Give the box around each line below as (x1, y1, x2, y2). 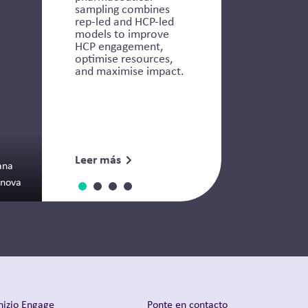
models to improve (75, 25, 169, 42)
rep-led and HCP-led (75, 12, 174, 30)
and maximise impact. (75, 62, 184, 79)
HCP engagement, (75, 37, 163, 54)
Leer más (75, 150, 121, 168)
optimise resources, (75, 49, 173, 67)
